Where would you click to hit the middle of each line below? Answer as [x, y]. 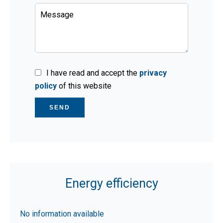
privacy [153, 73]
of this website [84, 86]
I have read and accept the [93, 73]
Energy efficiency [111, 183]
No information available [62, 214]
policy [46, 86]
